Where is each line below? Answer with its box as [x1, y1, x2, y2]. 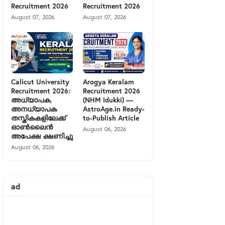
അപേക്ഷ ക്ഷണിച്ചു [11, 131, 73, 141]
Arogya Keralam [83, 76, 134, 86]
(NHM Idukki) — [83, 94, 133, 104]
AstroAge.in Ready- [83, 103, 145, 114]
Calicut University [11, 76, 69, 86]
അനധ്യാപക [11, 103, 57, 114]
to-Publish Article [83, 113, 139, 123]
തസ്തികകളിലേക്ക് [11, 113, 66, 123]
